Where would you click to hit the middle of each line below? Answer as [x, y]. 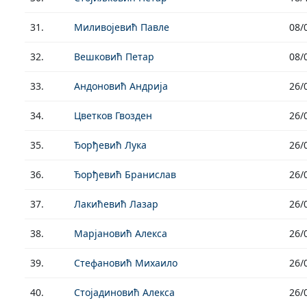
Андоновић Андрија [121, 86]
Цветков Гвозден [113, 115]
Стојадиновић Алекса [124, 292]
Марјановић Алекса [121, 233]
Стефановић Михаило [126, 263]
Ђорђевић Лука [110, 145]
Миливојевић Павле [122, 27]
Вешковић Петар [114, 57]
